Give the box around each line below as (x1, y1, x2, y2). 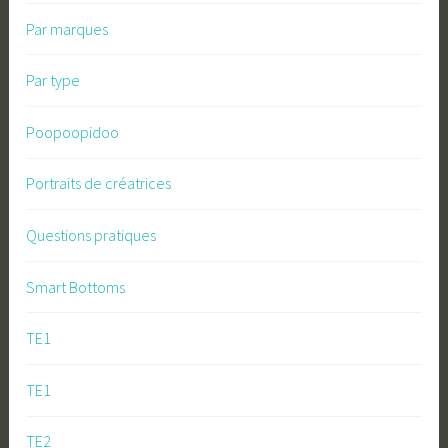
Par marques (26, 18, 109, 39)
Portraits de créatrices (26, 173, 172, 194)
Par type (26, 70, 81, 91)
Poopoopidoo (26, 121, 120, 142)
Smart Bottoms (26, 276, 126, 297)
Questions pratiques (26, 224, 157, 245)
